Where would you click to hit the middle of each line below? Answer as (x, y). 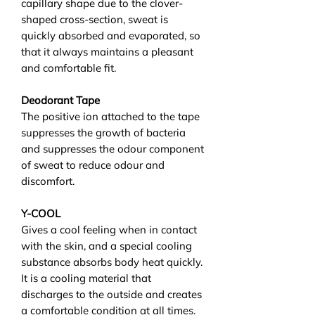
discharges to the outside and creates (111, 294)
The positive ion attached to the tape (110, 116)
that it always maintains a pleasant (107, 51)
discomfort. (48, 181)
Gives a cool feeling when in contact (109, 229)
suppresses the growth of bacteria (103, 132)
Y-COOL (41, 213)
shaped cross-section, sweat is (95, 19)
